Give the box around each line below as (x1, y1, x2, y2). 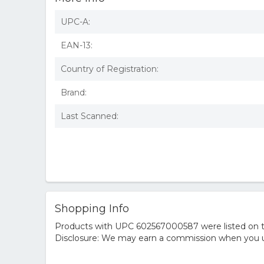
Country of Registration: (61, 64, 159, 74)
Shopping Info (55, 202, 129, 215)
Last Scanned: (61, 111, 118, 121)
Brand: (61, 87, 87, 98)
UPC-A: (61, 16, 90, 27)
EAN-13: (61, 40, 93, 51)
